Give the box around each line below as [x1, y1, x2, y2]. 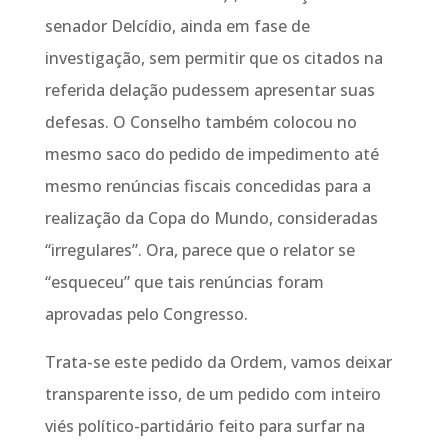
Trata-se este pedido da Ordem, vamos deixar [44, 351, 392, 373]
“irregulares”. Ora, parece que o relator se [44, 239, 355, 261]
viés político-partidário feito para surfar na [44, 415, 365, 437]
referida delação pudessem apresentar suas [44, 79, 375, 101]
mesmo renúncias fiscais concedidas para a [44, 175, 371, 197]
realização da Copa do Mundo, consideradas [44, 207, 378, 229]
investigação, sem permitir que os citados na [44, 47, 383, 69]
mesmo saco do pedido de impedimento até [44, 143, 379, 165]
